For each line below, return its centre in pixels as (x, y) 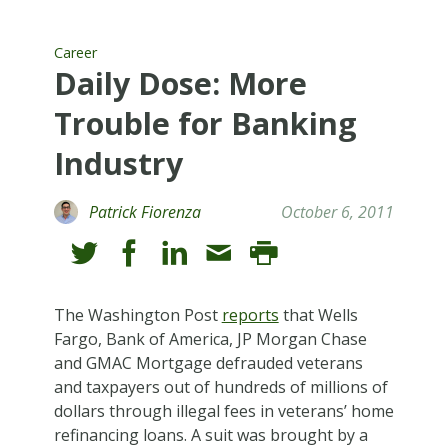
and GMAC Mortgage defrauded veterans (208, 362)
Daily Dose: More (180, 83)
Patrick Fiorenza (144, 211)
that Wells (318, 314)
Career (75, 52)
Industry (118, 163)
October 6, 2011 (338, 211)
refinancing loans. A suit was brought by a (210, 434)
